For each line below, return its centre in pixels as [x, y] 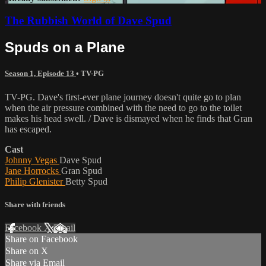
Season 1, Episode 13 [40, 74]
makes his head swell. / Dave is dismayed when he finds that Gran [129, 118]
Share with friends [35, 204]
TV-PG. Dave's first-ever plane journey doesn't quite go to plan [123, 97]
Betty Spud [86, 181]
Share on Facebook [42, 239]
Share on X [27, 251]
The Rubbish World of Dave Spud [88, 21]
